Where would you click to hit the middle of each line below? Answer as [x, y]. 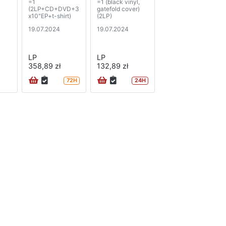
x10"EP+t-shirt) [50, 16]
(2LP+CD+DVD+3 [54, 9]
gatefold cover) [118, 9]
